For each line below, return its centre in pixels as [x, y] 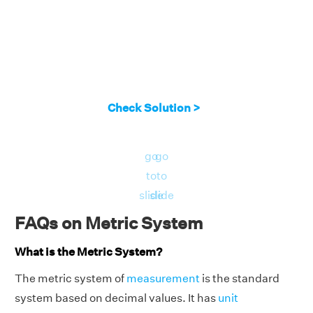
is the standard [240, 279]
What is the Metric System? [88, 252]
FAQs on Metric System [109, 223]
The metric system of [71, 279]
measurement [163, 279]
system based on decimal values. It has [116, 298]
